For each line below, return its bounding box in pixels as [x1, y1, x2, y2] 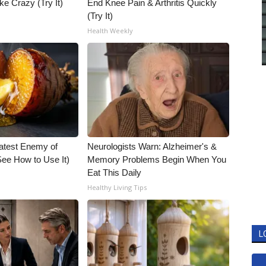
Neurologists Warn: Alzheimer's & [87, 141, 217, 151]
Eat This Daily [87, 167, 142, 178]
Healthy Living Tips [87, 183, 147, 192]
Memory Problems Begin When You [87, 154, 227, 164]
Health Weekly [87, 26, 134, 35]
